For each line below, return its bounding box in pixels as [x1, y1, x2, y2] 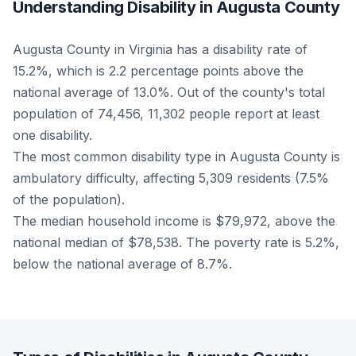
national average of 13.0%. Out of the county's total [13, 83, 325, 100]
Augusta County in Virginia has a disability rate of [13, 41, 308, 57]
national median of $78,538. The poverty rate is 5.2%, [13, 234, 339, 250]
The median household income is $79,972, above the [13, 212, 335, 229]
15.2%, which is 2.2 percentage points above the [13, 62, 304, 79]
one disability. [13, 126, 92, 143]
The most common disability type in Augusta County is [13, 148, 340, 164]
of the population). [13, 191, 125, 207]
